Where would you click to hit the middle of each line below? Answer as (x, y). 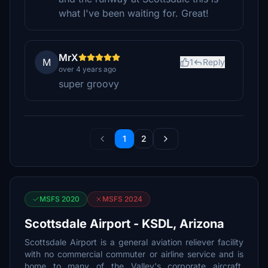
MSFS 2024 (122, 199)
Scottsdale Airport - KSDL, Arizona (124, 224)
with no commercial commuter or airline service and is (134, 254)
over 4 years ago (87, 69)
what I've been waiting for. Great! (134, 13)
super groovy (89, 84)
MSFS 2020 (60, 199)
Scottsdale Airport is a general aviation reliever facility (134, 242)
